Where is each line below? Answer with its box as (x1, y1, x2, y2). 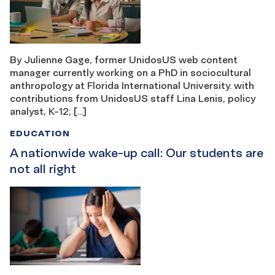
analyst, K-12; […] (10, 104, 87, 117)
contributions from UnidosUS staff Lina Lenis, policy (10, 91, 255, 104)
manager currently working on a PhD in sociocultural (10, 66, 251, 79)
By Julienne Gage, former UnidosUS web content (10, 53, 238, 66)
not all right (10, 161, 76, 176)
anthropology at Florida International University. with (10, 79, 254, 91)
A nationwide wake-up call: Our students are (10, 145, 263, 160)
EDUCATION (10, 127, 70, 138)
